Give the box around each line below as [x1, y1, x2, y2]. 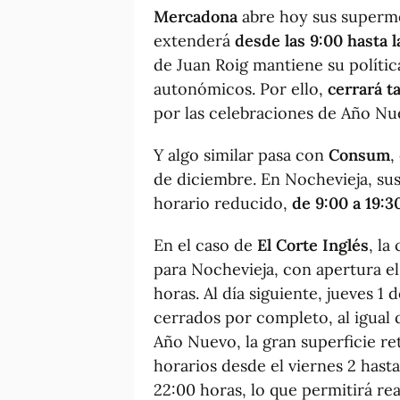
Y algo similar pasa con [154, 144, 329, 165]
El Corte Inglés [257, 234, 369, 255]
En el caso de [154, 234, 257, 255]
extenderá [154, 29, 235, 51]
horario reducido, [154, 192, 292, 213]
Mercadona [154, 5, 242, 27]
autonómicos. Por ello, [154, 78, 328, 99]
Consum [329, 144, 390, 165]
